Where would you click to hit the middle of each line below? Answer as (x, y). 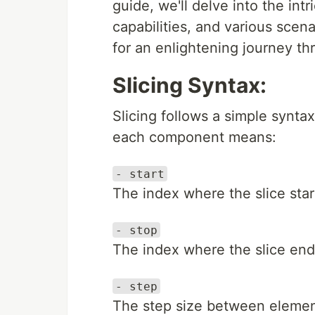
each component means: (194, 137)
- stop (136, 230)
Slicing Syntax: (189, 85)
